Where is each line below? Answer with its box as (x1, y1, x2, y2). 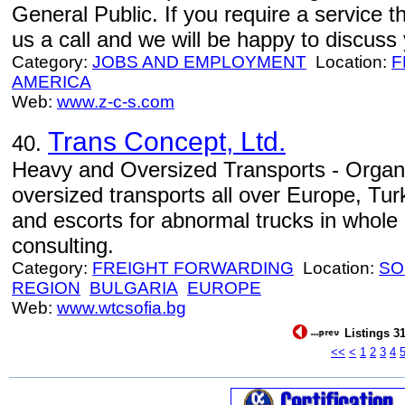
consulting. (12, 233, 114, 258)
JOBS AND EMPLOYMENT (92, 52, 306, 71)
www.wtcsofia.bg (57, 298, 186, 317)
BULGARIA (89, 278, 178, 297)
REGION (12, 278, 80, 297)
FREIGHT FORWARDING (92, 259, 294, 278)
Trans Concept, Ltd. (48, 127, 286, 156)
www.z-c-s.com (57, 92, 174, 111)
